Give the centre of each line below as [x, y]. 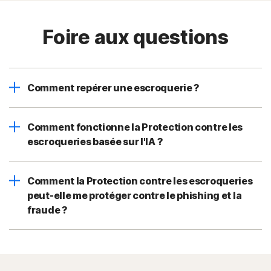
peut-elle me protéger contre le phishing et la [135, 196]
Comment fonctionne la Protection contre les [135, 127]
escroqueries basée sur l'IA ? [95, 142]
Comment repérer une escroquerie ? [114, 88]
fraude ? [48, 210]
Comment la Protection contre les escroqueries [140, 181]
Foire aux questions [135, 38]
